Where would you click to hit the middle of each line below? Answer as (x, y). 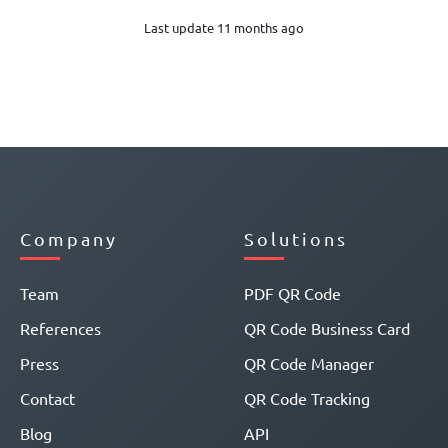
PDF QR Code (292, 293)
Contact (47, 398)
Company (69, 239)
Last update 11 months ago (224, 28)
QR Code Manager (309, 363)
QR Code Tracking (307, 398)
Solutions (296, 239)
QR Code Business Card (327, 328)
